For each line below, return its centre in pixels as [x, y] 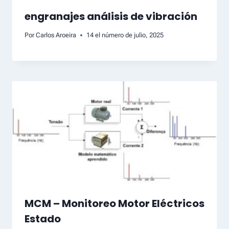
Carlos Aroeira [56, 35]
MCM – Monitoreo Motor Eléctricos [114, 204]
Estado [43, 219]
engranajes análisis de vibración [111, 16]
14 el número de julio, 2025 [125, 35]
